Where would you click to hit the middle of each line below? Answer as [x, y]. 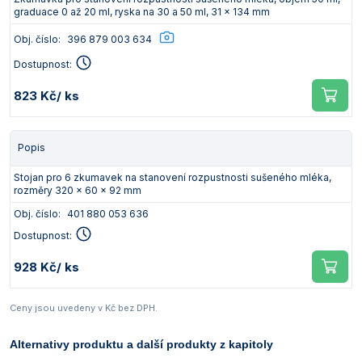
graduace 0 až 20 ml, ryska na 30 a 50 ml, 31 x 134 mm [142, 12]
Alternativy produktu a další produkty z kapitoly [141, 344]
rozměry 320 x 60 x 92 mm [78, 190]
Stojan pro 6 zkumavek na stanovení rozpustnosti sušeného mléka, [173, 177]
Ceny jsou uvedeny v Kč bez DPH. [84, 308]
